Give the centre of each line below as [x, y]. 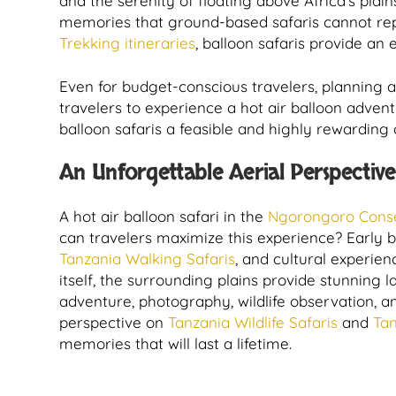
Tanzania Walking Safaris [147, 259]
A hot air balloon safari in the [164, 216]
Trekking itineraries [127, 43]
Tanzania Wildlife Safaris [253, 322]
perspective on [114, 322]
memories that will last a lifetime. [175, 343]
